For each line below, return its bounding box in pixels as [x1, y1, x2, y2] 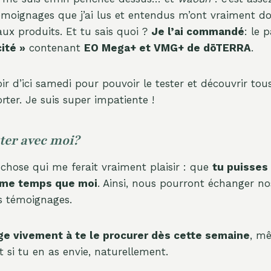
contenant [25, 41, 84, 54]
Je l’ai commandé [151, 25, 244, 38]
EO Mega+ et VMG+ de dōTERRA [84, 41, 251, 54]
